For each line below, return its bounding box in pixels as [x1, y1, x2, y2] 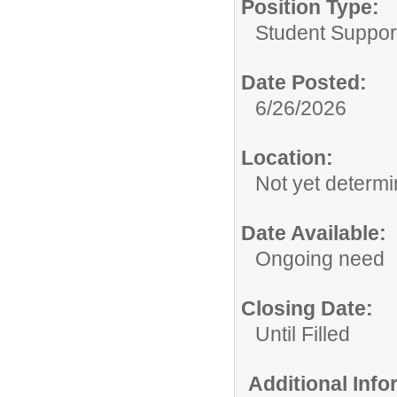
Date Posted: [241, 70, 367, 94]
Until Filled [255, 322, 350, 346]
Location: [241, 145, 333, 169]
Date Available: [241, 221, 386, 245]
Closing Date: [241, 296, 373, 320]
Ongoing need [255, 246, 385, 270]
